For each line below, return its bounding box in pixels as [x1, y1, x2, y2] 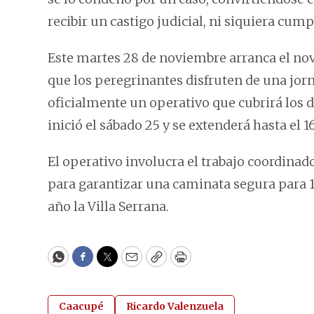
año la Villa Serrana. [48, 198, 169, 215]
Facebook [81, 254, 141, 271]
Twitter [106, 254, 153, 271]
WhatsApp [57, 254, 123, 271]
